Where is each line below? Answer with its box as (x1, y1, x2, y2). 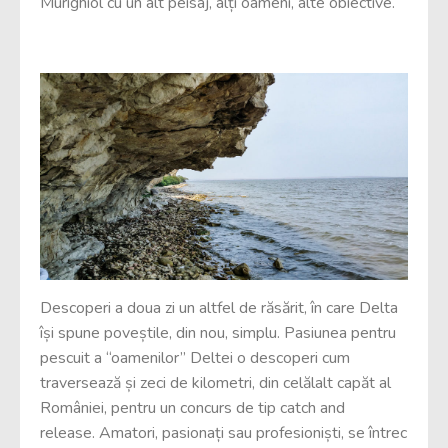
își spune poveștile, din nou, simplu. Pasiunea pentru (40, 321, 396, 344)
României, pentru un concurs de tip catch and (40, 396, 345, 419)
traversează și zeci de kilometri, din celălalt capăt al (40, 371, 391, 394)
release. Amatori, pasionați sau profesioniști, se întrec (40, 421, 407, 444)
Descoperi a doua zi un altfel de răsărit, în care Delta (40, 296, 398, 319)
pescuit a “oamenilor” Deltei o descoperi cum (40, 346, 350, 369)
